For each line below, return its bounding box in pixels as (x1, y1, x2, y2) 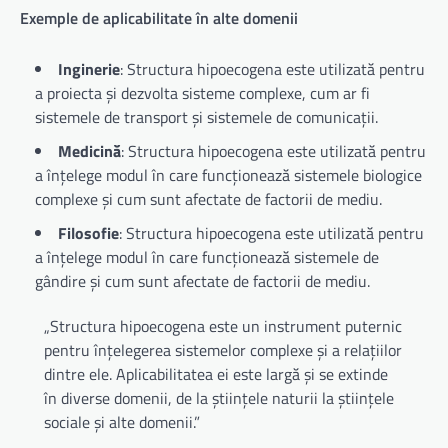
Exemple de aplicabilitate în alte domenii (20, 6, 298, 31)
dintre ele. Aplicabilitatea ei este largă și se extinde (44, 361, 388, 386)
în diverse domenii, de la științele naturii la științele (44, 385, 394, 410)
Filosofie (58, 220, 119, 245)
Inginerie (58, 56, 120, 81)
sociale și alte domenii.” (44, 409, 200, 434)
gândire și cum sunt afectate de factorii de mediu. (35, 268, 370, 293)
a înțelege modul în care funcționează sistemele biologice (35, 162, 422, 187)
